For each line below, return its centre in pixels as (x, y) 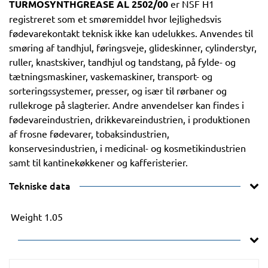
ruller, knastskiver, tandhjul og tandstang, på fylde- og (122, 62)
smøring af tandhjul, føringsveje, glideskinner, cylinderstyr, (133, 47)
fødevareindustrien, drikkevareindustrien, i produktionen (130, 119)
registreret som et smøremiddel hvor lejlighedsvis (115, 19)
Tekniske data (40, 185)
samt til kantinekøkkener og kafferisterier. (98, 162)
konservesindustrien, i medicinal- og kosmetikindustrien (127, 148)
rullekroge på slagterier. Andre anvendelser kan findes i (127, 105)
